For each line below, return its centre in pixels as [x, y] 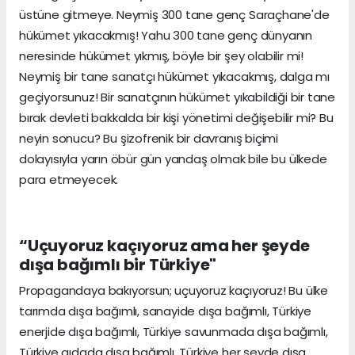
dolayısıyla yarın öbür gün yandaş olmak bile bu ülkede [173, 158]
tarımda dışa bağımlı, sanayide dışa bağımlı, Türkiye [166, 311]
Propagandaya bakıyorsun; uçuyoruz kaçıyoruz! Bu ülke [174, 290]
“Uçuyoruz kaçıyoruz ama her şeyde [164, 245]
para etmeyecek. [69, 179]
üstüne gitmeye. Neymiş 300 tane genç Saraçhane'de [174, 14]
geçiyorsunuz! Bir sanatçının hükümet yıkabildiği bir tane [177, 97]
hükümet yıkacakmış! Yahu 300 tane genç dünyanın [166, 35]
